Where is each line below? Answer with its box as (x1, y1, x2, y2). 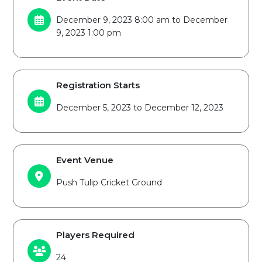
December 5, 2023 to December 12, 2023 (56, 102, 223, 113)
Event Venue (56, 154, 113, 166)
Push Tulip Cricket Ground (56, 177, 162, 188)
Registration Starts (56, 80, 140, 91)
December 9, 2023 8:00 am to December (56, 15, 227, 25)
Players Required (56, 229, 135, 240)
